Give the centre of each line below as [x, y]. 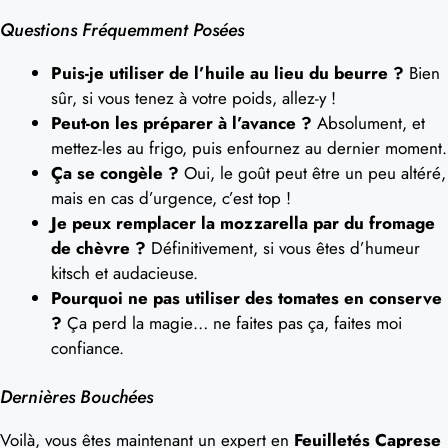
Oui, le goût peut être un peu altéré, [312, 173]
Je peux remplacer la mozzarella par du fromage [243, 223]
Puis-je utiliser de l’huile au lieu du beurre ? [227, 73]
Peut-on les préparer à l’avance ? [181, 123]
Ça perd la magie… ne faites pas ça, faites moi [232, 323]
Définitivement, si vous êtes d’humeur [283, 248]
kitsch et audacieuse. [124, 273]
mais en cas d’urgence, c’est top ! [171, 198]
